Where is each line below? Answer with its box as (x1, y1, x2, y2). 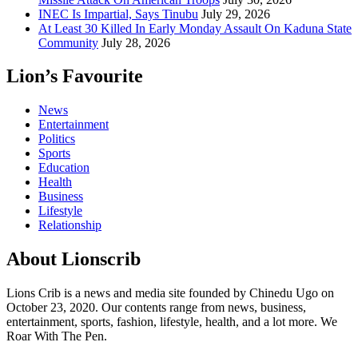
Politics (38, 132, 75, 146)
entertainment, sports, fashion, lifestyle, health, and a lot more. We (6, 315, 337, 329)
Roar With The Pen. (6, 329, 107, 344)
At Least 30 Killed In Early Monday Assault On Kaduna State (38, 21, 352, 35)
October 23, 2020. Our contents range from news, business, (6, 300, 306, 315)
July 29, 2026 (201, 6, 270, 21)
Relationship (38, 218, 101, 233)
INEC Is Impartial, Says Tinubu (38, 6, 198, 21)
